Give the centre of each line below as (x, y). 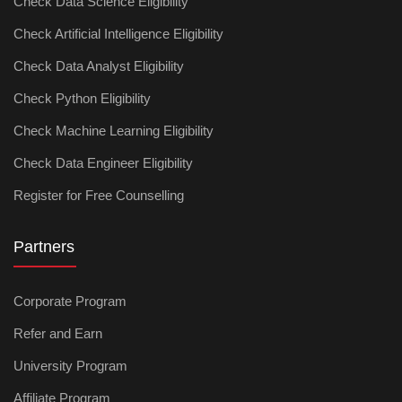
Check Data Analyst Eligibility (99, 66)
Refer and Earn (58, 333)
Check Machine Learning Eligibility (114, 131)
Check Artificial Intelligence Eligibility (118, 34)
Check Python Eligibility (82, 98)
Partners (44, 247)
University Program (70, 366)
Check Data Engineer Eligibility (103, 163)
